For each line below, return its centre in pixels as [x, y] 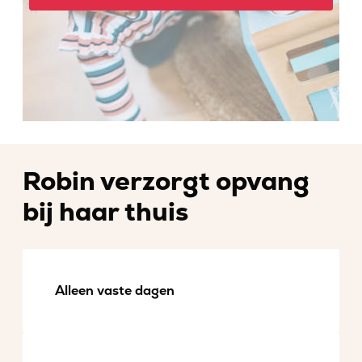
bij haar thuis [105, 213]
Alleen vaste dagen [115, 291]
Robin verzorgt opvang [166, 182]
